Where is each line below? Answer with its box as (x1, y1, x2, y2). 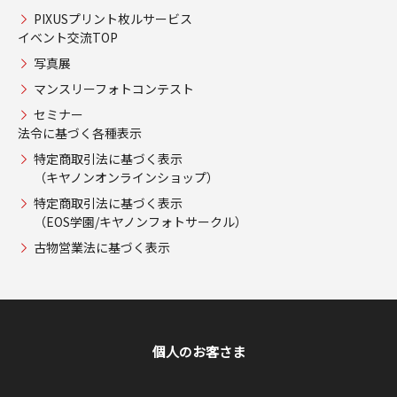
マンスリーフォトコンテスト (33, 79, 194, 97)
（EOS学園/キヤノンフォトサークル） (33, 212, 247, 230)
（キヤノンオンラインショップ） (33, 167, 219, 186)
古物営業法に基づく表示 (33, 237, 170, 256)
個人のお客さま (152, 341, 245, 361)
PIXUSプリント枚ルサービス (33, 9, 192, 27)
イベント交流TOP (18, 27, 118, 46)
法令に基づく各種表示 (18, 123, 142, 142)
